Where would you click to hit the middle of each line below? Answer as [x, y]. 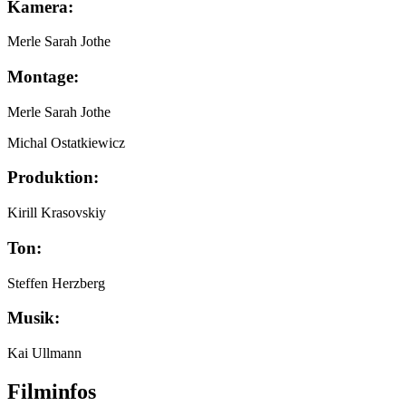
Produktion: [53, 178]
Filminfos [52, 391]
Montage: [43, 76]
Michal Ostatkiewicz [66, 142]
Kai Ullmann [44, 353]
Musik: [34, 318]
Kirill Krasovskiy [57, 213]
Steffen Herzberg [56, 283]
